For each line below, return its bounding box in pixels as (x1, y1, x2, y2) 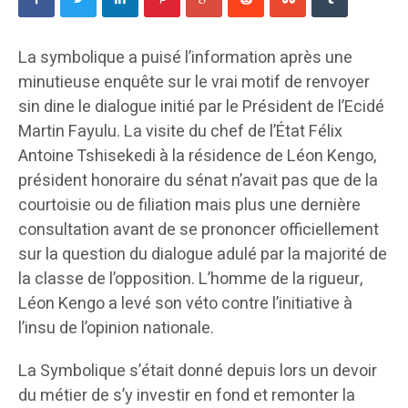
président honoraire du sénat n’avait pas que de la (18, 168, 378, 193)
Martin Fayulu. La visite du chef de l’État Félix (18, 118, 342, 144)
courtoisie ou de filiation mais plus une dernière (18, 192, 361, 218)
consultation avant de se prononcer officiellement (18, 217, 379, 242)
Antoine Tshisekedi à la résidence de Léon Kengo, (18, 143, 376, 168)
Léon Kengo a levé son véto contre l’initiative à (18, 291, 352, 316)
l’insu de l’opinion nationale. (18, 315, 214, 341)
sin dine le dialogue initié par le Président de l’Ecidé (18, 94, 384, 119)
